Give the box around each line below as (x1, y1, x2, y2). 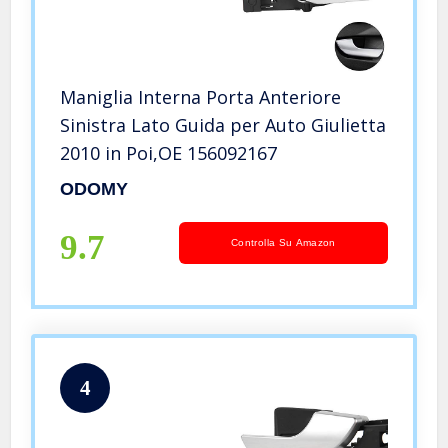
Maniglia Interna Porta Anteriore (60, 85, 342, 110)
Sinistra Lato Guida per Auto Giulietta (60, 113, 387, 138)
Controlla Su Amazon (231, 237, 336, 249)
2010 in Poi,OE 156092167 (60, 141, 278, 166)
